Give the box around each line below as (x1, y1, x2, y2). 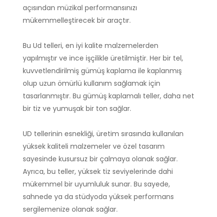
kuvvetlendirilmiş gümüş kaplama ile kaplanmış (23, 66, 182, 76)
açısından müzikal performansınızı (23, 3, 137, 13)
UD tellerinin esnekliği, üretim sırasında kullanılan (23, 129, 184, 139)
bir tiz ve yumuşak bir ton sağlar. (23, 104, 131, 114)
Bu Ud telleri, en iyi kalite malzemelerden (23, 41, 158, 51)
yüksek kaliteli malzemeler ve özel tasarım (23, 141, 165, 152)
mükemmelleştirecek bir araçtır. (23, 15, 131, 26)
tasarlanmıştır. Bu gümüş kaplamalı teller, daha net (23, 91, 194, 101)
